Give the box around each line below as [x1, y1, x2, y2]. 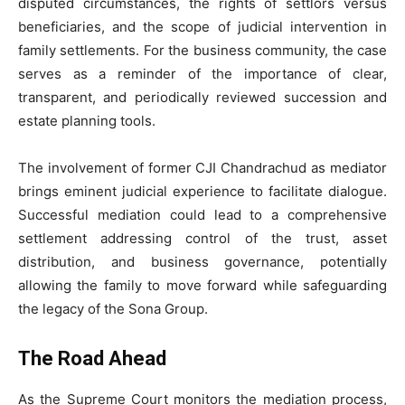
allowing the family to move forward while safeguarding [18, 276, 387, 294]
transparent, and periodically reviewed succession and [18, 88, 387, 106]
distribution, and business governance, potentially [18, 252, 387, 270]
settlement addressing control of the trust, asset [18, 229, 387, 247]
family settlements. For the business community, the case [18, 41, 387, 59]
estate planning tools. [18, 111, 155, 129]
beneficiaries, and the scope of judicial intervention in [18, 17, 387, 35]
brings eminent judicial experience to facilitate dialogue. [18, 182, 387, 200]
